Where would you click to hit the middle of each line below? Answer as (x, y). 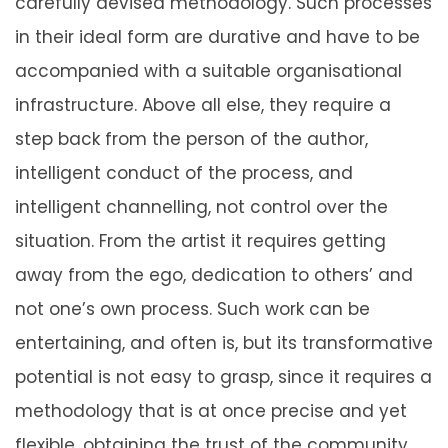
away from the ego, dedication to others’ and (214, 275)
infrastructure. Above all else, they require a (203, 105)
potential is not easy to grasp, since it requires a (223, 377)
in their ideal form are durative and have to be (217, 37)
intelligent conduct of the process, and (184, 173)
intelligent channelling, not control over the (201, 207)
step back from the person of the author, (191, 139)
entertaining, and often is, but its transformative (224, 343)
